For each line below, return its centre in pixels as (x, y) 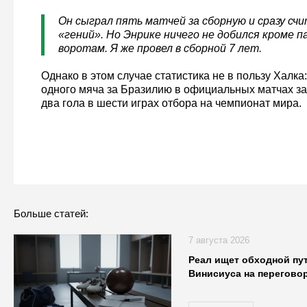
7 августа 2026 (219, 241)
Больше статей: (51, 214)
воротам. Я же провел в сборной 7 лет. (160, 49)
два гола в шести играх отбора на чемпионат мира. (171, 103)
